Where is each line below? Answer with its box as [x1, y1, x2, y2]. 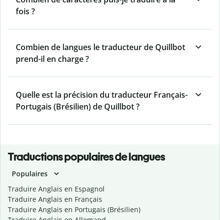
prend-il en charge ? [16, 54, 89, 65]
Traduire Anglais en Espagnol [8, 184, 105, 194]
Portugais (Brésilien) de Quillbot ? [16, 101, 139, 112]
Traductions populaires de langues [8, 150, 165, 164]
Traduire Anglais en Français [8, 194, 102, 204]
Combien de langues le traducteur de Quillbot [16, 42, 185, 53]
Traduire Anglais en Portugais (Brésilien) [8, 205, 140, 215]
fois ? [16, 6, 35, 17]
